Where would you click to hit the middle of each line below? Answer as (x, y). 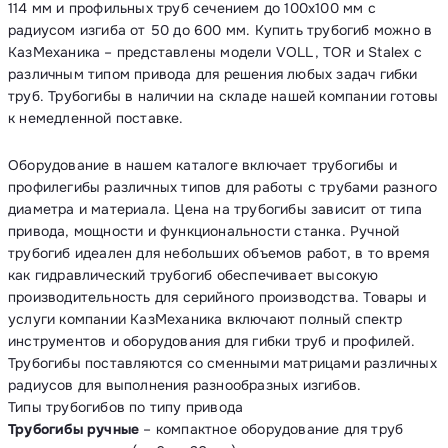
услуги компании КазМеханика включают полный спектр (205, 319)
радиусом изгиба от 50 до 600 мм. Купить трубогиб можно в (220, 30)
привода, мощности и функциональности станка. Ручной (204, 231)
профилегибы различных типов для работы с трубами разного (223, 187)
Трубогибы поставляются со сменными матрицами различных (222, 363)
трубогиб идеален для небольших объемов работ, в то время (219, 253)
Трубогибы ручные (74, 429)
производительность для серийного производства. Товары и (217, 297)
